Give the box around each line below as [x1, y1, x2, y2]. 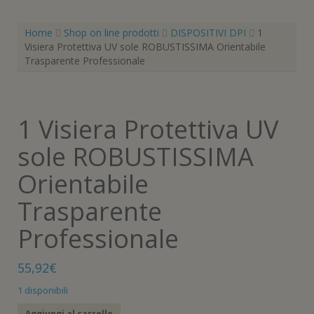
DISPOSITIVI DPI [170, 26, 246, 39]
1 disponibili [18, 284, 68, 296]
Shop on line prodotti [64, 26, 159, 39]
